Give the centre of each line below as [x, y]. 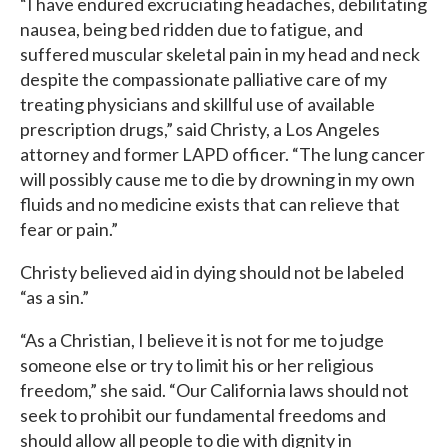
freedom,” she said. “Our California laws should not [214, 390]
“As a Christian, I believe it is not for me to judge [202, 340]
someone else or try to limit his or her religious [197, 365]
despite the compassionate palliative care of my [203, 79]
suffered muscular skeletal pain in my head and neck [220, 54]
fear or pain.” [69, 229]
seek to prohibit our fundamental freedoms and [203, 415]
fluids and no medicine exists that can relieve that [210, 204]
